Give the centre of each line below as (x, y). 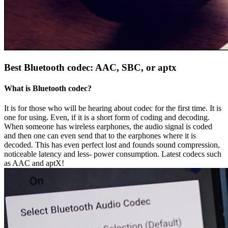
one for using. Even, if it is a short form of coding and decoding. (107, 118)
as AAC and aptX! (34, 163)
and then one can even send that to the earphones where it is (100, 136)
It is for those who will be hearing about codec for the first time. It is (113, 108)
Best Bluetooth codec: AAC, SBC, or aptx (90, 67)
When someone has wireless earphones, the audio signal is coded (108, 127)
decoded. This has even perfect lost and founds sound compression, (112, 145)
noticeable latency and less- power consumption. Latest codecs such (113, 154)
